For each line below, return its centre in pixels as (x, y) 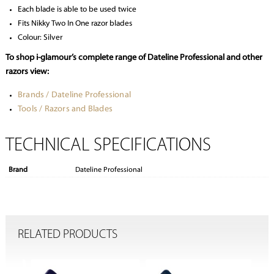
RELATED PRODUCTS (67, 235)
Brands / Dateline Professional (74, 95)
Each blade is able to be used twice (77, 10)
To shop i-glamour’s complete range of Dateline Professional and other (134, 58)
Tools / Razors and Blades (65, 109)
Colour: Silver (40, 38)
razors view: (27, 72)
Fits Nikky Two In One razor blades (75, 24)
